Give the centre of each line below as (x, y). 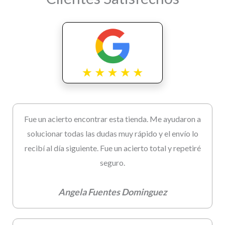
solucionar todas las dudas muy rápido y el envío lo (113, 134)
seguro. (113, 163)
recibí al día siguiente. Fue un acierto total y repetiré (113, 148)
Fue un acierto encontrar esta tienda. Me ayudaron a (113, 119)
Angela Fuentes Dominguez (113, 192)
